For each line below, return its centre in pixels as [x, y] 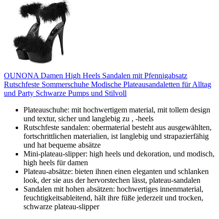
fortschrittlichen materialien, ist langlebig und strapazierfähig [116, 136]
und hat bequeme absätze [62, 145]
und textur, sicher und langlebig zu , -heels [88, 118]
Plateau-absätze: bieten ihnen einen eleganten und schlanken [116, 171]
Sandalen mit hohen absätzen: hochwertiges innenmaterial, [113, 189]
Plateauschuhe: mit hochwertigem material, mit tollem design [117, 109]
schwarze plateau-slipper [61, 206]
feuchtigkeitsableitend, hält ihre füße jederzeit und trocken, [113, 197]
